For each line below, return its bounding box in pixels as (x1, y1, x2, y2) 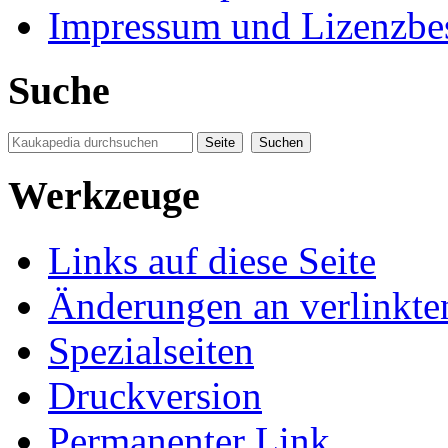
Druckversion (48, 373, 262, 417)
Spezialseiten (48, 328, 254, 372)
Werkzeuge (8, 173, 200, 219)
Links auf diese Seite (48, 238, 376, 282)
